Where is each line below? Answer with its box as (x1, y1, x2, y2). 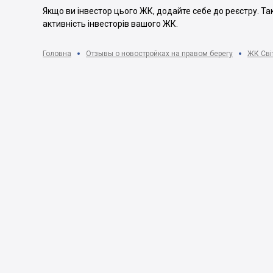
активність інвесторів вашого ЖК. (43, 19, 178, 29)
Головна (43, 49, 71, 58)
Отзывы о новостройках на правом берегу (86, 49, 233, 58)
